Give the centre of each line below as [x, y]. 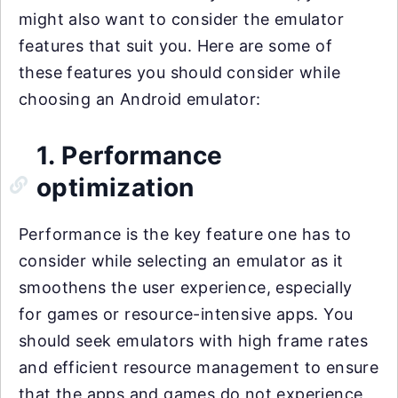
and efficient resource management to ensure [199, 367]
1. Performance [130, 155]
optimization [115, 187]
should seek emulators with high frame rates [194, 340]
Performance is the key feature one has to [185, 234]
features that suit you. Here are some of [175, 45]
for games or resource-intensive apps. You [186, 314]
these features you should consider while [179, 72]
